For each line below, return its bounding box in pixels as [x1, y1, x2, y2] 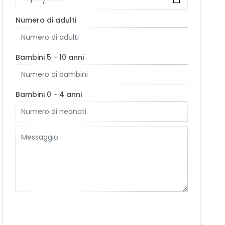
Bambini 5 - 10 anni [16, 52, 84, 62]
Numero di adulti [16, 15, 77, 25]
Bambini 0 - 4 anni [16, 89, 82, 99]
